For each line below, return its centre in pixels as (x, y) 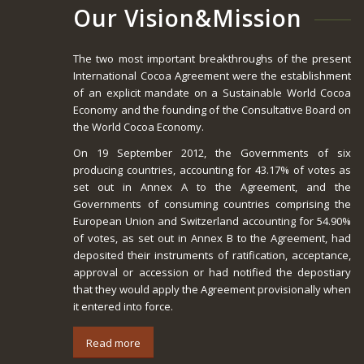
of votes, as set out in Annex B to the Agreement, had (212, 238)
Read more (114, 342)
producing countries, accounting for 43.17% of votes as (212, 169)
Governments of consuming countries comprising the (212, 204)
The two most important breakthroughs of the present (212, 58)
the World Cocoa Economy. (139, 126)
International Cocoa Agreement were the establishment (212, 75)
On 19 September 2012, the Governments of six (212, 152)
